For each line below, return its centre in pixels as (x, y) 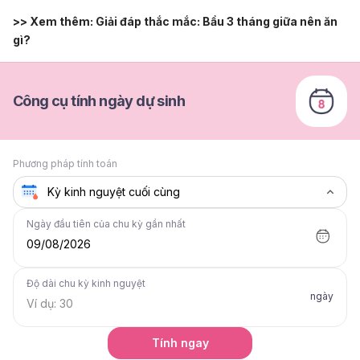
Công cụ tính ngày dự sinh (99, 100)
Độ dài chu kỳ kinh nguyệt (86, 283)
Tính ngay (180, 342)
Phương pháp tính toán (65, 163)
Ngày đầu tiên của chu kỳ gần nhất (106, 223)
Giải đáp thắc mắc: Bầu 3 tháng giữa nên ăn (217, 21)
